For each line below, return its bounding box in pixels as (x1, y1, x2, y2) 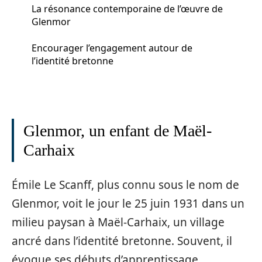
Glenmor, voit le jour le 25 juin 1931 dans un (12, 195, 244, 211)
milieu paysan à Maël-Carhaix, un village (12, 214, 225, 230)
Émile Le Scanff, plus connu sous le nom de (12, 177, 239, 192)
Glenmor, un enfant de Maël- (23, 122, 212, 140)
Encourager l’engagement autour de (32, 41, 192, 54)
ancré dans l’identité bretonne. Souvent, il (12, 233, 232, 249)
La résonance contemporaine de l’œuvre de (32, 2, 223, 15)
